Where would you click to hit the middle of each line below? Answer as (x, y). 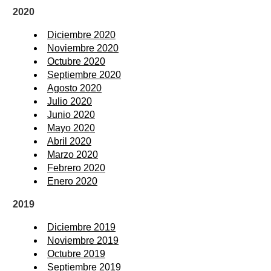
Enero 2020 (72, 181)
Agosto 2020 (74, 88)
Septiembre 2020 (84, 75)
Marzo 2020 (73, 155)
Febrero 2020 (76, 168)
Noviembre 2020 (83, 48)
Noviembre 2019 (83, 241)
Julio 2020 (70, 102)
